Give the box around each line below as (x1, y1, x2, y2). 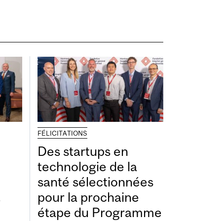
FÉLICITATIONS (37, 129, 87, 137)
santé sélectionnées (37, 174, 153, 189)
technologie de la (37, 158, 137, 174)
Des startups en (37, 143, 128, 159)
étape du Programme (37, 204, 162, 220)
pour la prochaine (37, 189, 139, 205)
